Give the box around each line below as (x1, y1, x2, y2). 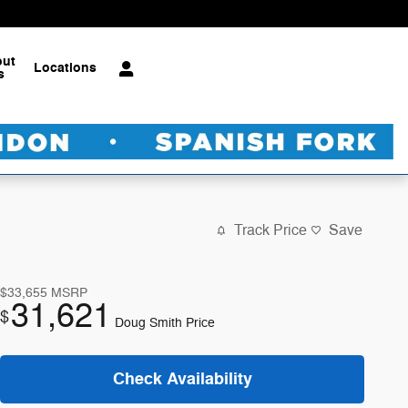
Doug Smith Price (115, 314, 215, 331)
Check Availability (112, 367, 252, 390)
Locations (34, 59, 97, 76)
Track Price (234, 221, 307, 240)
